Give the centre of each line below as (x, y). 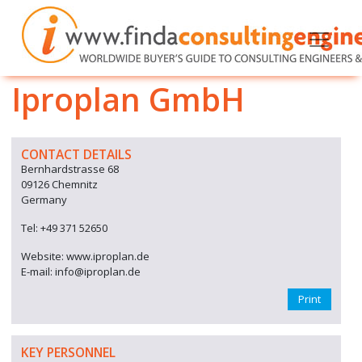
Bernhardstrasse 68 (70, 169)
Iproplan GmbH (128, 99)
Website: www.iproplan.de (85, 256)
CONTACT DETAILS (76, 154)
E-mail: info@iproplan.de (81, 271)
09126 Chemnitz (59, 184)
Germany (44, 200)
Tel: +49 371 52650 (64, 228)
